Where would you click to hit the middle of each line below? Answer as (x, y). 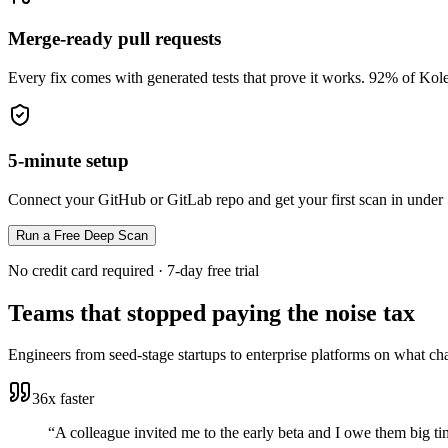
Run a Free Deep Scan (82, 235)
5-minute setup (68, 160)
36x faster (63, 399)
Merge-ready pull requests (114, 39)
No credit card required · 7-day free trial (133, 270)
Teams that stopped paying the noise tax (211, 312)
